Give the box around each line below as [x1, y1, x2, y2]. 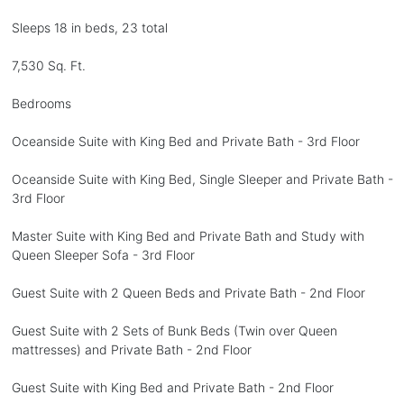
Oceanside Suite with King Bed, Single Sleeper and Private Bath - [11, 170, 393, 187]
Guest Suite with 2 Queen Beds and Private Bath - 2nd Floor [11, 284, 365, 300]
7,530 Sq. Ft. [11, 57, 86, 73]
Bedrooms [11, 95, 71, 111]
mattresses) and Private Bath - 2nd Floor [11, 341, 252, 357]
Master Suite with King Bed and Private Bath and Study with [11, 227, 364, 243]
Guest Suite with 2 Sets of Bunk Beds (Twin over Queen [11, 322, 337, 338]
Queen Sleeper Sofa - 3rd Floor [11, 246, 195, 262]
